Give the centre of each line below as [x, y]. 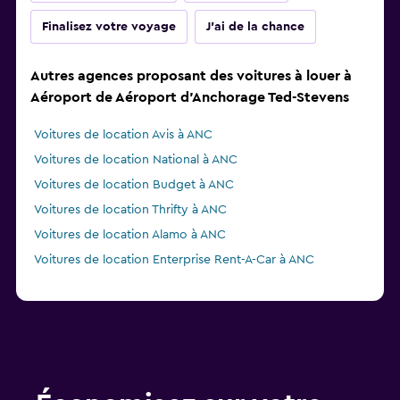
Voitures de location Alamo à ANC [130, 235]
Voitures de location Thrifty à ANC [130, 210]
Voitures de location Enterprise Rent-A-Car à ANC [174, 260]
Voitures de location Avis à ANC [123, 135]
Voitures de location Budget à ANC [134, 185]
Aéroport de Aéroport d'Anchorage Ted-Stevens [190, 98]
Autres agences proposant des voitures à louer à [191, 76]
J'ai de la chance [255, 27]
